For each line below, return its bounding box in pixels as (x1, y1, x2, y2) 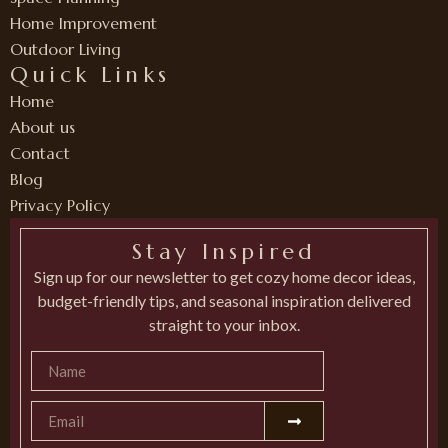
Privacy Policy (10, 194, 110, 215)
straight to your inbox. (148, 314, 300, 334)
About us (10, 116, 75, 137)
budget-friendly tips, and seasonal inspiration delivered (37, 290, 411, 310)
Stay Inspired (131, 237, 317, 265)
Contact (10, 142, 70, 163)
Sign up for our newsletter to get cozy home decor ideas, (33, 266, 415, 286)
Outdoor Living (10, 38, 121, 59)
